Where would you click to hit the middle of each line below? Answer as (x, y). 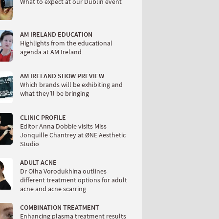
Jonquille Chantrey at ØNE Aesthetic (73, 135)
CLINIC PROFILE (43, 118)
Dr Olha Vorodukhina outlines (63, 171)
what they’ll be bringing (55, 94)
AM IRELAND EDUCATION (56, 34)
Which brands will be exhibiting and (71, 85)
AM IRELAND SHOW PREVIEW (62, 76)
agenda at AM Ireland (51, 52)
